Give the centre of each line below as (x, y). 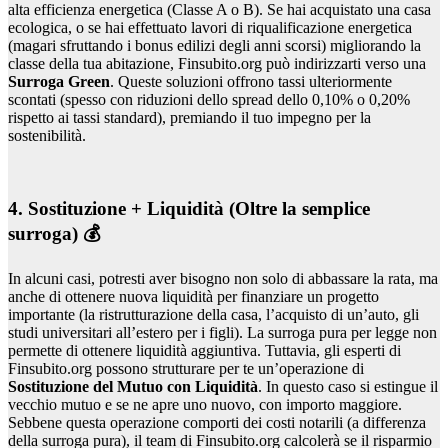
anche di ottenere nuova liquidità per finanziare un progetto (193, 297)
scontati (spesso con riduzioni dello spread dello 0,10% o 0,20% (209, 99)
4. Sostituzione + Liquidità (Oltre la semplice (189, 208)
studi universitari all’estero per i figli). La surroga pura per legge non (222, 333)
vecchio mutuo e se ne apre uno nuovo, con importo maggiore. (205, 405)
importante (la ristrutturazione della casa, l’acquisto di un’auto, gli (213, 315)
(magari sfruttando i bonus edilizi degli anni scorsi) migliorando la (214, 45)
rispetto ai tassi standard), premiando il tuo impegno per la (189, 117)
